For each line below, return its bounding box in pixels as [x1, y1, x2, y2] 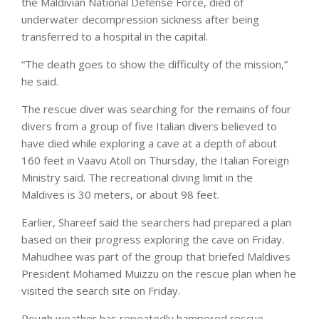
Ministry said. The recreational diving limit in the [21, 169, 253, 184]
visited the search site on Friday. [21, 283, 180, 298]
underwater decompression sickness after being [21, 11, 259, 26]
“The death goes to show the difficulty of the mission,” [21, 56, 288, 71]
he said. [21, 73, 58, 88]
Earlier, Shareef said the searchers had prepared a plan [21, 214, 291, 229]
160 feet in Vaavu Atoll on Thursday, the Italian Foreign [21, 152, 289, 167]
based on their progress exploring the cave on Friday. [21, 231, 284, 246]
